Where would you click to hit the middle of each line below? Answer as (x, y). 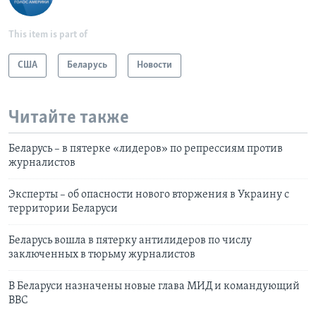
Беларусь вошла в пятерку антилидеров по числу (130, 241)
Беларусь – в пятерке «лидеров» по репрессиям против (146, 149)
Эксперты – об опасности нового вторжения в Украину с (149, 195)
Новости (154, 65)
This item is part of (48, 35)
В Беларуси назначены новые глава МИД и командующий (154, 287)
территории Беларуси (63, 209)
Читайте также (69, 118)
